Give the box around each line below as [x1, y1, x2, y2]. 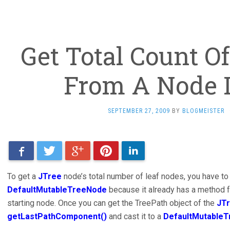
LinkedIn [138, 146, 169, 156]
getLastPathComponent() [7, 212, 109, 221]
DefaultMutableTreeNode [7, 185, 107, 195]
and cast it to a [109, 212, 163, 221]
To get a [7, 171, 38, 181]
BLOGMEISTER [182, 107, 224, 114]
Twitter [55, 146, 82, 156]
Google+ [83, 146, 115, 156]
